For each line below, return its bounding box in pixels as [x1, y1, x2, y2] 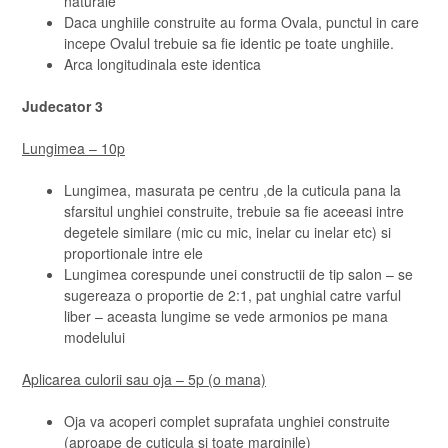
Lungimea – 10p [22, 138, 125, 158]
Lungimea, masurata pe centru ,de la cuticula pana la [64, 180, 401, 200]
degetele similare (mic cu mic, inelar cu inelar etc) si [64, 222, 391, 242]
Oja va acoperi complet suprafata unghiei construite [64, 411, 390, 431]
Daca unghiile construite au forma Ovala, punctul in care [64, 12, 419, 32]
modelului [64, 327, 125, 347]
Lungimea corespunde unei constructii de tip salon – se [64, 264, 413, 284]
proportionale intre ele [64, 243, 203, 263]
